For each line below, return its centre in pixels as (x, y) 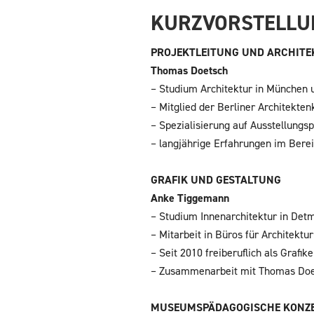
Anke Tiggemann (190, 198)
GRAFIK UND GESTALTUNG (216, 180)
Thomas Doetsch (190, 70)
